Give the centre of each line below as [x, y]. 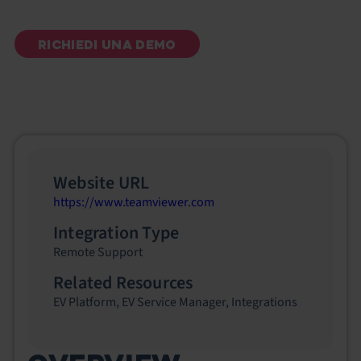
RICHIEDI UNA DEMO [107, 45]
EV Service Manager [174, 302]
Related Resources [123, 283]
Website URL [102, 183]
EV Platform [85, 302]
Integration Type [116, 233]
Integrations [264, 302]
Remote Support [98, 252]
